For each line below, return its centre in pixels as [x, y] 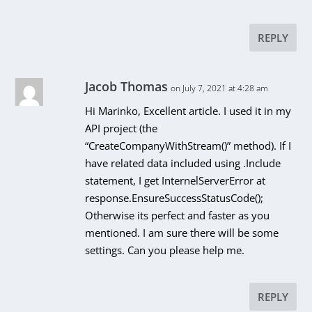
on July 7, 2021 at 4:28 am [220, 88]
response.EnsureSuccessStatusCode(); [174, 197]
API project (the [122, 128]
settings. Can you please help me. [165, 250]
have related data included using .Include [183, 163]
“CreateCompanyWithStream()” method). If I [188, 145]
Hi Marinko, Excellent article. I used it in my [188, 110]
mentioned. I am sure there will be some [182, 232]
